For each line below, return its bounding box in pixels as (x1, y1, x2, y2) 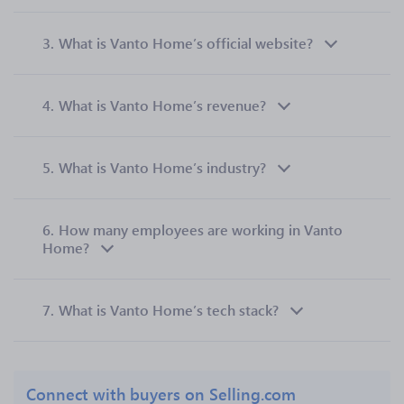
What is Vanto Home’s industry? (59, 158, 266, 177)
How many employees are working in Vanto (59, 220, 343, 239)
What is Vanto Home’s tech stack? (59, 300, 279, 319)
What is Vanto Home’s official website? (59, 33, 313, 52)
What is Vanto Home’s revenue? (59, 96, 266, 115)
